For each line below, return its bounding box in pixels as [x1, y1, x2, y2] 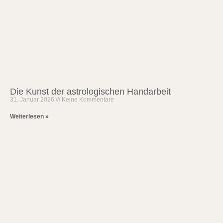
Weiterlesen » [10, 113, 49, 120]
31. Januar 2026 [10, 96, 56, 104]
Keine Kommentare [60, 96, 114, 104]
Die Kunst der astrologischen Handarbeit [10, 87, 171, 97]
